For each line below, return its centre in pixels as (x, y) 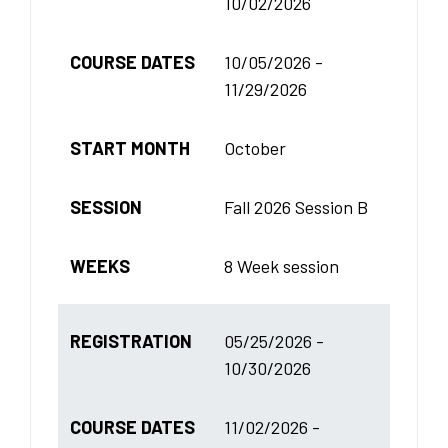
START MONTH (130, 147)
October (255, 147)
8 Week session (281, 265)
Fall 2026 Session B (296, 206)
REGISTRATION (131, 340)
